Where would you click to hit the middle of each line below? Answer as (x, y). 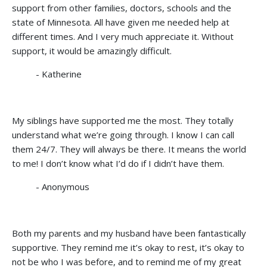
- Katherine (59, 74)
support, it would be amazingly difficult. (92, 50)
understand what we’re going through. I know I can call (123, 134)
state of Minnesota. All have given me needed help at (121, 22)
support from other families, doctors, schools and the (122, 7)
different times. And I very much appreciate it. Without (123, 36)
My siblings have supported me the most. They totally (123, 120)
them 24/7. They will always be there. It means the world (129, 149)
